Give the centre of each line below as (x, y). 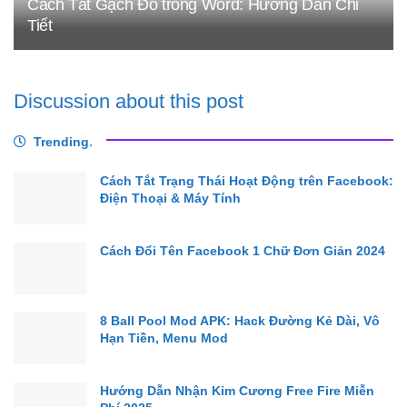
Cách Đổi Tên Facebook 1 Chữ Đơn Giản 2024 (243, 250)
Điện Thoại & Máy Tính (170, 198)
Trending (61, 141)
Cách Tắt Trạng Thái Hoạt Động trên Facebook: (247, 180)
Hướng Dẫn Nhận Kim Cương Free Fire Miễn (237, 391)
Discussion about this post (129, 101)
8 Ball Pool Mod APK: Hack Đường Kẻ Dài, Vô (240, 321)
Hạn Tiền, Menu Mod (164, 338)
